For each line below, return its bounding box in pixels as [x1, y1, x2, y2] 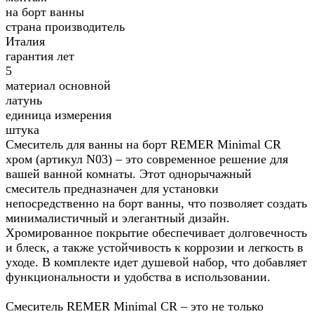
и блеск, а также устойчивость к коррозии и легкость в [6, 240, 303, 255]
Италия [6, 34, 45, 49]
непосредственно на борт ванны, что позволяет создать [6, 196, 307, 211]
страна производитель [6, 20, 125, 34]
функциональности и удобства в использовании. [6, 270, 271, 285]
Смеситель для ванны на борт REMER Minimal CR [6, 137, 281, 152]
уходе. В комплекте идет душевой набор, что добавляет [6, 255, 307, 270]
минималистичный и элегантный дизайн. [6, 211, 230, 226]
